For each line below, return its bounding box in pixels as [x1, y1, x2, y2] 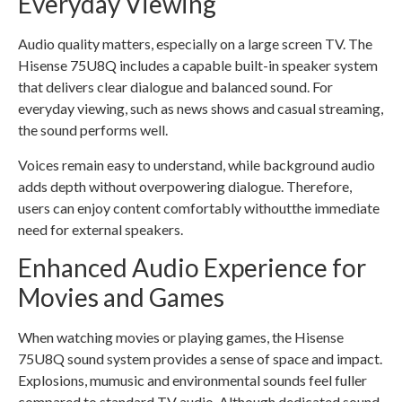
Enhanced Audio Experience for [18, 251, 366, 283]
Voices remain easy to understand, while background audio [18, 155, 375, 173]
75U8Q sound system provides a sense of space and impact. [18, 349, 382, 367]
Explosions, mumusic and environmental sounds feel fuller [18, 371, 367, 389]
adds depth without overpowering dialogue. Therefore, [18, 177, 352, 195]
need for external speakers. [18, 220, 183, 238]
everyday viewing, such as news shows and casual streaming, [18, 100, 383, 118]
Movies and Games [18, 281, 224, 312]
